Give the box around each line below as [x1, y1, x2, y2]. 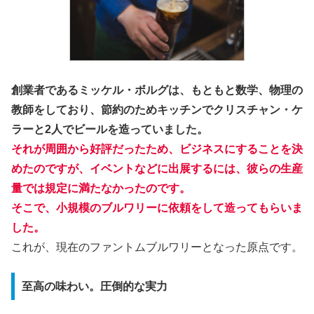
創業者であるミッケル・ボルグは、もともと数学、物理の [11, 83, 303, 96]
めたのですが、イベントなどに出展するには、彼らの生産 [11, 162, 303, 175]
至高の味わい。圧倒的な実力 [21, 280, 168, 292]
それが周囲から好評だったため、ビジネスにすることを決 [11, 142, 303, 155]
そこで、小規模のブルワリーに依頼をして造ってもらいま [11, 201, 303, 214]
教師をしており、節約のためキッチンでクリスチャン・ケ [11, 103, 303, 116]
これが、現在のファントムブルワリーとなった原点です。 [11, 240, 303, 253]
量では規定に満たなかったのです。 [11, 182, 191, 194]
